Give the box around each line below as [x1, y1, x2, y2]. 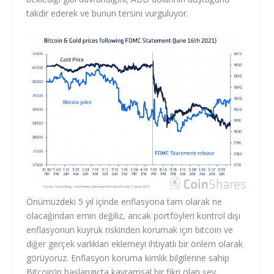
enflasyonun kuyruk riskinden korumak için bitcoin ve [26, 223, 233, 235]
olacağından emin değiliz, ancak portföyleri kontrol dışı [26, 209, 240, 221]
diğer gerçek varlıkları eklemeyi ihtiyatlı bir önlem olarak [26, 237, 243, 250]
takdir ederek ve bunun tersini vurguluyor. [26, 7, 188, 19]
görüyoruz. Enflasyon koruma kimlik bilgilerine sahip [26, 251, 229, 264]
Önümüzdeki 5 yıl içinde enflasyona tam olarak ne [26, 195, 222, 207]
